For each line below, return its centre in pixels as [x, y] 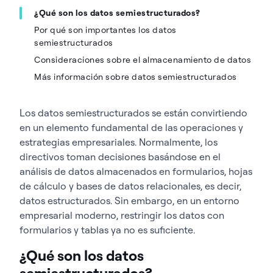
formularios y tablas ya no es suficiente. [107, 229]
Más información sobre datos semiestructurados [136, 76]
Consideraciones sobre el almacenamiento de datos [143, 59]
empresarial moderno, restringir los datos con [122, 215]
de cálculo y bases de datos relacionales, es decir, [130, 186]
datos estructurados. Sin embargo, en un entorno [129, 200]
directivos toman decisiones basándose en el [120, 156]
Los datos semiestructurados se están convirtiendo [133, 112]
